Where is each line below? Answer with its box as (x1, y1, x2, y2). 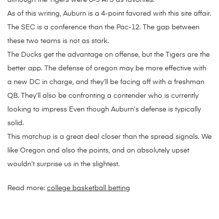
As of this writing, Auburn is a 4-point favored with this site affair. (7, 10, 211, 18)
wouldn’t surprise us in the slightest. (7, 161, 120, 168)
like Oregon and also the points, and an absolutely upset (7, 147, 189, 154)
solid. (7, 120, 24, 127)
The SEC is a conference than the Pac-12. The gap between (7, 24, 199, 31)
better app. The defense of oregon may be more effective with (7, 65, 206, 72)
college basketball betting (47, 185, 130, 192)
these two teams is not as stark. (7, 38, 109, 45)
